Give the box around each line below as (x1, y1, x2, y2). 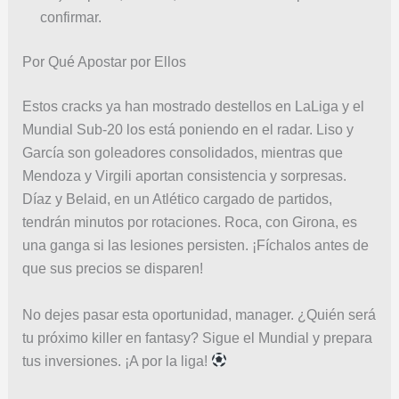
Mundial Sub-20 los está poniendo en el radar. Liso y (21, 121, 354, 137)
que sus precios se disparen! (21, 260, 203, 276)
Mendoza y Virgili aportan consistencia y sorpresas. (21, 167, 346, 183)
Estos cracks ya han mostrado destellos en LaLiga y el (21, 98, 364, 114)
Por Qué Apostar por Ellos (21, 53, 186, 69)
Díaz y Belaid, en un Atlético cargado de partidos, (21, 191, 332, 207)
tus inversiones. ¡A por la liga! (21, 353, 211, 369)
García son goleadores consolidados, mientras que (21, 144, 343, 160)
